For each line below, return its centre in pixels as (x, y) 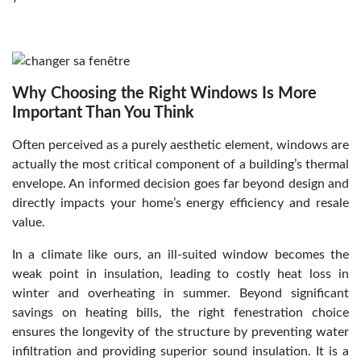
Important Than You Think (103, 112)
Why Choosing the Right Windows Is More (164, 93)
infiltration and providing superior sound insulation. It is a (180, 351)
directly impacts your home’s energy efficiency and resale (180, 203)
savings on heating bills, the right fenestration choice (180, 312)
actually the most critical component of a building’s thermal (180, 164)
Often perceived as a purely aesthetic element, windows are (180, 145)
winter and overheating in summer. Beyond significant (180, 293)
